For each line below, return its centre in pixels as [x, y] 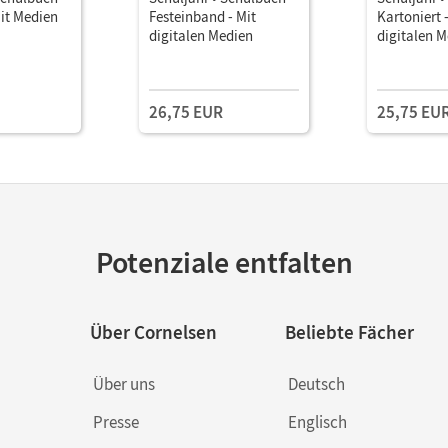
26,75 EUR [186, 111]
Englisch [317, 421]
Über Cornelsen [153, 331]
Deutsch [316, 383]
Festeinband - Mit [202, 16]
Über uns [123, 383]
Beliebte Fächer [349, 331]
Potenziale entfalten [224, 261]
